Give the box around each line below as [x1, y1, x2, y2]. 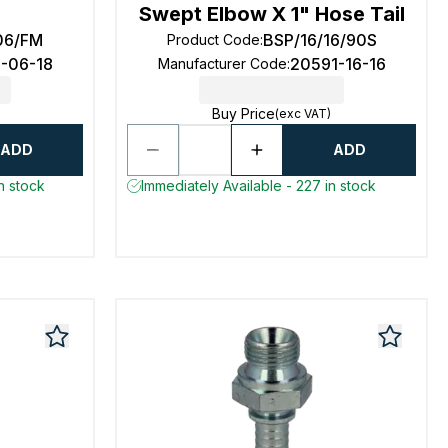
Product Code [166, 31, 260, 48]
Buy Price [212, 105, 276, 122]
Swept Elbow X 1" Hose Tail [138, 2, 405, 26]
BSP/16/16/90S [262, 30, 377, 50]
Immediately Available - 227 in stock [141, 177, 377, 194]
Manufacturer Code [157, 55, 287, 72]
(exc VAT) [275, 106, 332, 121]
